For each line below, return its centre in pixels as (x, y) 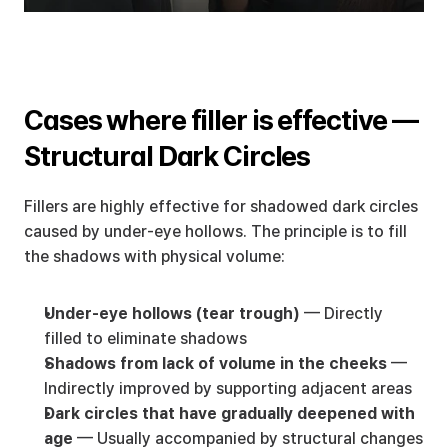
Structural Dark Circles (167, 156)
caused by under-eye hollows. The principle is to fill (215, 231)
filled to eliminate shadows (145, 338)
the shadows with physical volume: (154, 256)
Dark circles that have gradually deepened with (229, 413)
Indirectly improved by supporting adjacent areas (228, 388)
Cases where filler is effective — (221, 120)
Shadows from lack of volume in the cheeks (215, 363)
